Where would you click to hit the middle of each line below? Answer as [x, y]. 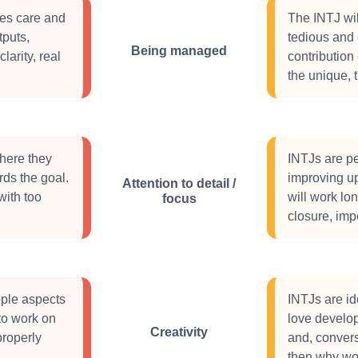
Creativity [179, 332]
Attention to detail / [179, 183]
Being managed [179, 50]
